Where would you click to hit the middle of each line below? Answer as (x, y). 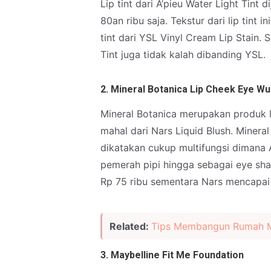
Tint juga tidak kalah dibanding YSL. (183, 54)
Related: (130, 227)
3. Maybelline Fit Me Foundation (172, 255)
